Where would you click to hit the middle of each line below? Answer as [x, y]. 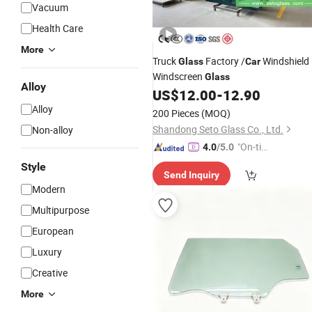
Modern [49, 189]
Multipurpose [61, 210]
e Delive [253, 162]
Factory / [224, 61]
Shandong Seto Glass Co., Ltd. [218, 129]
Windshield [285, 61]
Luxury [47, 252]
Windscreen [179, 76]
